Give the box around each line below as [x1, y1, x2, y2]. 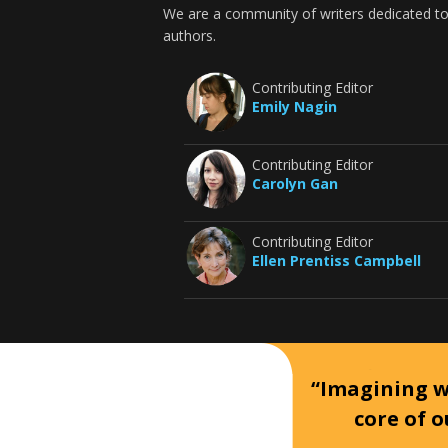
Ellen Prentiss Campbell [251, 251, 421, 270]
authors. [163, 26, 217, 45]
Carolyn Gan [251, 174, 338, 193]
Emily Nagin [251, 97, 337, 116]
